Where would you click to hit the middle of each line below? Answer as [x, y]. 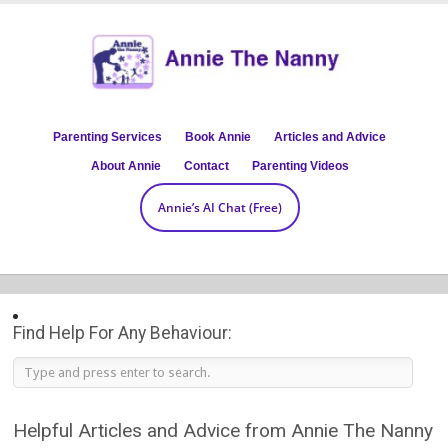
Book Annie [218, 136]
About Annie [125, 165]
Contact [206, 165]
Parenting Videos [300, 165]
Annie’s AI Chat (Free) [219, 207]
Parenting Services [108, 136]
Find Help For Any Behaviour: [123, 332]
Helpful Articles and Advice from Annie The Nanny [223, 430]
